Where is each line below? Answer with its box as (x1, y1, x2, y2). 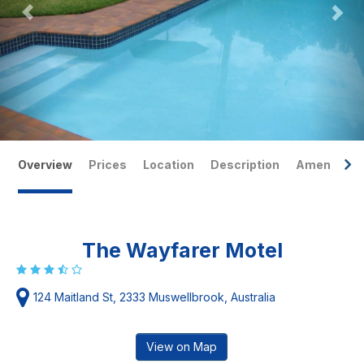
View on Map (146, 340, 217, 353)
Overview (18, 158, 72, 171)
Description (210, 158, 279, 171)
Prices (89, 158, 127, 171)
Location (143, 158, 194, 171)
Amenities (296, 158, 357, 171)
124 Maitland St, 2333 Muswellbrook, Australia (33, 290, 275, 304)
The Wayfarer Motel (81, 238, 283, 262)
